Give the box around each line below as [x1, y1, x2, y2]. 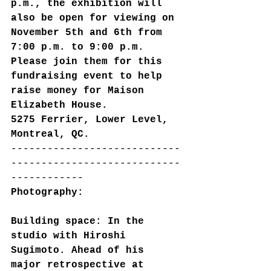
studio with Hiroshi [11, 230, 132, 241]
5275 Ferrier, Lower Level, [11, 114, 174, 125]
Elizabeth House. [11, 99, 108, 111]
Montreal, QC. [11, 128, 90, 140]
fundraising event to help [11, 70, 168, 82]
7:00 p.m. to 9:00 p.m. [11, 41, 144, 53]
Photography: [11, 186, 83, 198]
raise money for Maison [11, 85, 150, 96]
